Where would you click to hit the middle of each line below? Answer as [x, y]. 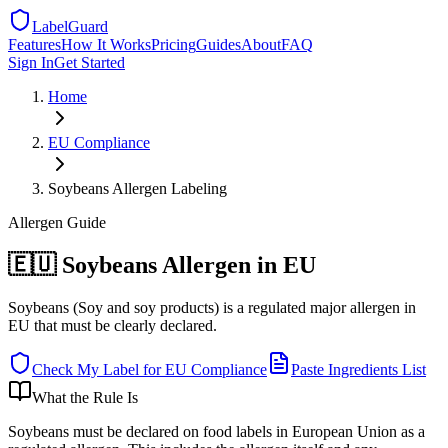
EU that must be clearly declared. [112, 325]
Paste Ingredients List [358, 369]
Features [34, 44]
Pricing [173, 44]
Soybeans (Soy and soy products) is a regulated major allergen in [212, 307]
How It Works [106, 44]
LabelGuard [70, 26]
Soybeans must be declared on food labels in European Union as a [216, 431]
